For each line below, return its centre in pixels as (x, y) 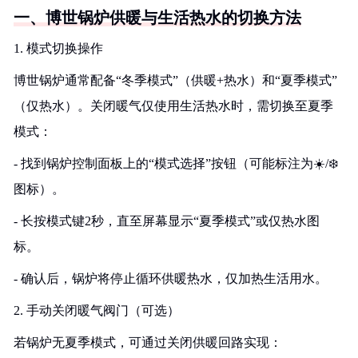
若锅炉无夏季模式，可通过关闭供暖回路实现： (148, 342)
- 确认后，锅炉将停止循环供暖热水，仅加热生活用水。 (171, 278)
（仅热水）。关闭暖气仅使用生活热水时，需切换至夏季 (173, 106)
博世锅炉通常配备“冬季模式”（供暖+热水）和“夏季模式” (175, 80)
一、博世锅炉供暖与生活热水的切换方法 (157, 18)
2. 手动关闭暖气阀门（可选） (97, 310)
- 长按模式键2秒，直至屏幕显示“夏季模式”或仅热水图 (167, 221)
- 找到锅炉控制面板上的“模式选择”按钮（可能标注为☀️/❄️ (176, 163)
